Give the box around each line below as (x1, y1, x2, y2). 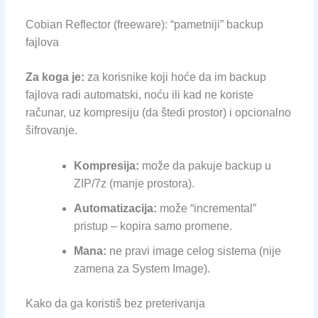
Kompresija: (73, 160, 139, 172)
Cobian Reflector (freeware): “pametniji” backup (25, 18, 263, 31)
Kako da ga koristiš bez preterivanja (25, 297, 205, 310)
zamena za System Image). (73, 263, 210, 275)
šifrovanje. (25, 124, 77, 136)
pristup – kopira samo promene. (73, 220, 232, 233)
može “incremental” (156, 202, 256, 215)
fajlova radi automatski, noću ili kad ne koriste (25, 88, 253, 101)
